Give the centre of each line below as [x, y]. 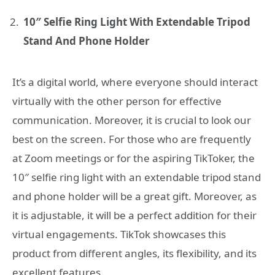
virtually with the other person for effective [117, 101]
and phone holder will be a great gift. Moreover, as [134, 196]
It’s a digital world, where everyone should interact [135, 82]
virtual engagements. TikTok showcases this [119, 234]
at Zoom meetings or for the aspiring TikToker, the [134, 158]
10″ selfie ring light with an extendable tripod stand [137, 177]
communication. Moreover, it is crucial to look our [132, 120]
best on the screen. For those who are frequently [132, 139]
